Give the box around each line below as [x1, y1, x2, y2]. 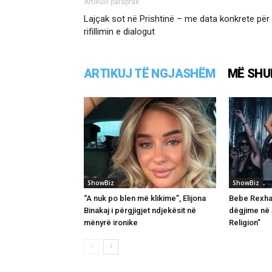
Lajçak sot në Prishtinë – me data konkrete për [84, 13, 270, 24]
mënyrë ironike [84, 217, 138, 227]
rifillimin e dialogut [84, 25, 155, 37]
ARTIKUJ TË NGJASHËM [84, 66, 216, 81]
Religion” [229, 217, 260, 227]
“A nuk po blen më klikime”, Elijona [84, 193, 206, 203]
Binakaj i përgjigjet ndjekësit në [84, 205, 196, 215]
